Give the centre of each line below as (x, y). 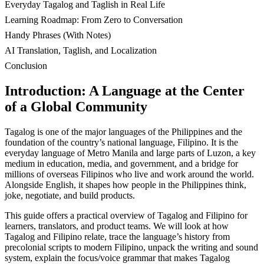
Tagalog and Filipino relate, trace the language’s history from (117, 237)
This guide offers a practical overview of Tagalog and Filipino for (126, 216)
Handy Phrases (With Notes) (58, 35)
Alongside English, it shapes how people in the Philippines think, (126, 185)
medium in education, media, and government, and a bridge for (121, 164)
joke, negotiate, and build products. (70, 196)
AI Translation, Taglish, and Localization (81, 51)
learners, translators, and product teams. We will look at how (117, 226)
